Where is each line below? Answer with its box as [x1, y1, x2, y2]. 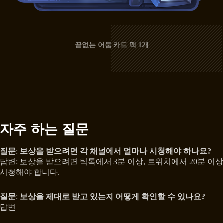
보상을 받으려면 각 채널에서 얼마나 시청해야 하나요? [20, 146, 211, 155]
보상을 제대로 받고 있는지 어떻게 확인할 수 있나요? [20, 192, 205, 201]
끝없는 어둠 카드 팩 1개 [74, 41, 149, 49]
